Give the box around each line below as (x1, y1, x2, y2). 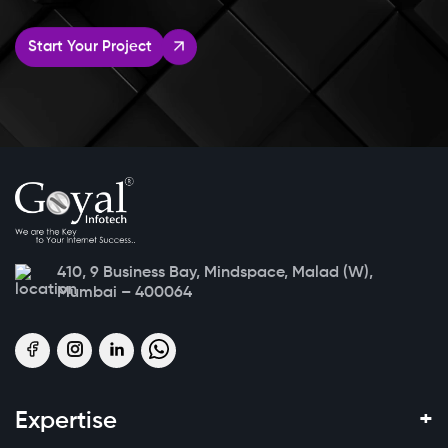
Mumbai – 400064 (57, 285, 192, 302)
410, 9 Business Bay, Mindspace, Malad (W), (57, 265, 373, 282)
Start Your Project (28, 39, 152, 54)
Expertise (15, 409, 117, 434)
